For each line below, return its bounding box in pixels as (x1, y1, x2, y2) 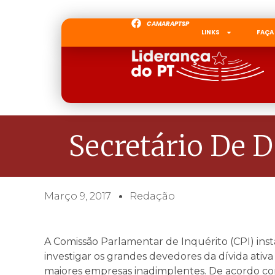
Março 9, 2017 (44, 190, 111, 202)
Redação (130, 190, 175, 202)
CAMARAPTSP (147, 18, 190, 28)
